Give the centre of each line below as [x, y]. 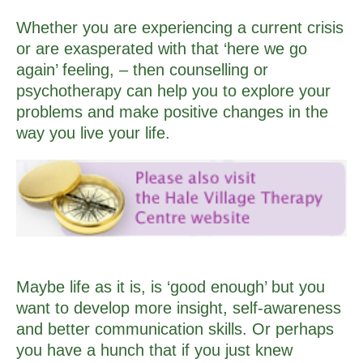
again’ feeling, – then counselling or [142, 69]
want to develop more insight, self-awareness [179, 307]
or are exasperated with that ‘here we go [162, 48]
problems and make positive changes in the [172, 111]
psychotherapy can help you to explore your [173, 90]
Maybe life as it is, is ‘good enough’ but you [171, 286]
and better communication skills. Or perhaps [175, 329]
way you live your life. [93, 132]
